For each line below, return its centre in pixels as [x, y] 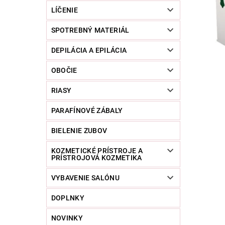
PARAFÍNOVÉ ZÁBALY [87, 111]
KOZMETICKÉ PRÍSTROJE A [97, 151]
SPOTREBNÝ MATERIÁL [90, 30]
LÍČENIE [65, 10]
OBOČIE [64, 71]
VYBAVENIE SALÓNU [85, 178]
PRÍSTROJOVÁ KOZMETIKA [96, 158]
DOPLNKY [68, 198]
